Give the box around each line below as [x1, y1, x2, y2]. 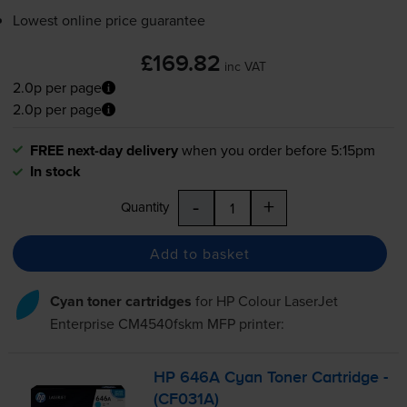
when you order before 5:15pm [181, 140, 375, 161]
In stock [29, 161, 81, 183]
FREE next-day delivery [29, 140, 178, 162]
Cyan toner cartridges [49, 291, 192, 313]
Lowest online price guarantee [12, 10, 205, 31]
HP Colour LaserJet [215, 291, 338, 312]
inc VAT [224, 57, 266, 76]
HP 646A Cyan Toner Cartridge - [154, 370, 389, 387]
